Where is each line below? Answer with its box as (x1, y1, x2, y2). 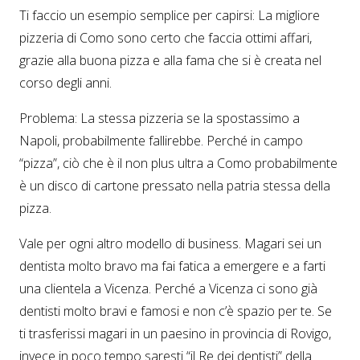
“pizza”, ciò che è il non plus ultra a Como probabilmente (19, 154, 337, 173)
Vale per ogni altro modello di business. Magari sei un (19, 235, 321, 253)
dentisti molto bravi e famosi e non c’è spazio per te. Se (19, 302, 332, 321)
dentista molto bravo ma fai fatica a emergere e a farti (19, 257, 325, 276)
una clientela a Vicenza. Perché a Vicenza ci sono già (19, 280, 317, 298)
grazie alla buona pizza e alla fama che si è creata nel (19, 51, 321, 70)
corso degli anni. (19, 74, 112, 92)
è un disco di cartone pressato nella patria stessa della (19, 177, 330, 195)
